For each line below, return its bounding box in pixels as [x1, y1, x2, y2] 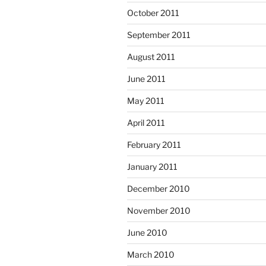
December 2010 [127, 183, 190, 194]
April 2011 [127, 118, 165, 128]
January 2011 [127, 161, 178, 172]
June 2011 [127, 74, 166, 84]
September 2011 [127, 30, 191, 40]
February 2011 [127, 140, 181, 150]
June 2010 [127, 227, 167, 238]
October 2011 [127, 8, 179, 18]
